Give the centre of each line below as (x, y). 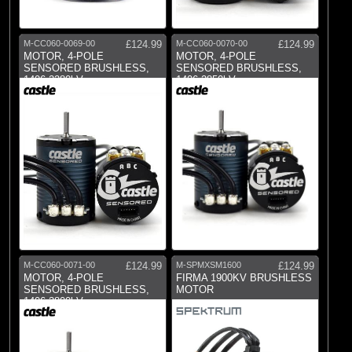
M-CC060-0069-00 (59, 43)
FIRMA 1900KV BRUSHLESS (244, 277)
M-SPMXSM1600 (209, 264)
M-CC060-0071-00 (59, 264)
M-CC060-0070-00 (212, 43)
